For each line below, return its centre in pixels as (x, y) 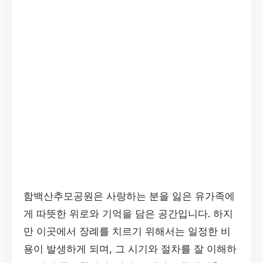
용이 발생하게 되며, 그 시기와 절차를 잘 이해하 (130, 249)
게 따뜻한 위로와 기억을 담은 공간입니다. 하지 (128, 214)
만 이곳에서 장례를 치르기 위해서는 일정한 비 (127, 231)
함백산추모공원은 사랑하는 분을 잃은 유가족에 (129, 196)
